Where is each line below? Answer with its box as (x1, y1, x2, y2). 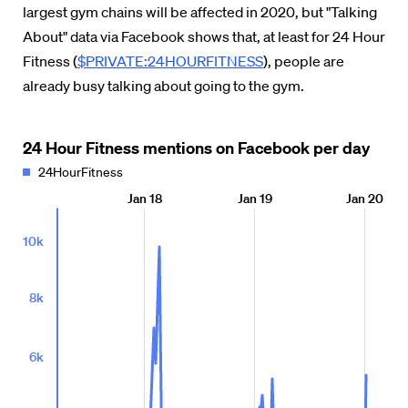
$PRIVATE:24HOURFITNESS (77, 52, 263, 70)
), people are (263, 52, 344, 70)
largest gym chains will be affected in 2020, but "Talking (23, 3, 377, 21)
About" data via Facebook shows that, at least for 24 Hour (23, 27, 385, 46)
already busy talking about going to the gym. (23, 76, 304, 95)
